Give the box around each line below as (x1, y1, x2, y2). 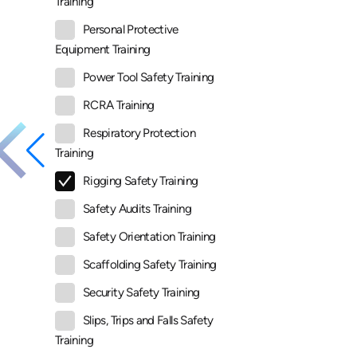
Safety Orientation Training (83, 229, 216, 245)
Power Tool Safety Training (83, 70, 214, 85)
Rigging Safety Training (83, 174, 198, 189)
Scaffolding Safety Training (83, 257, 217, 273)
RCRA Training (83, 98, 155, 113)
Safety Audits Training (83, 202, 191, 217)
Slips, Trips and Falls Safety (83, 313, 214, 328)
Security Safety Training (83, 285, 200, 300)
